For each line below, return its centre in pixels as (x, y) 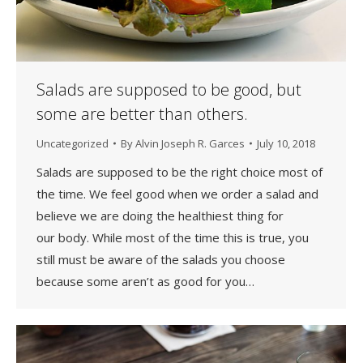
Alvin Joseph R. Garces (190, 143)
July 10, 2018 (286, 143)
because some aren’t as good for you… (145, 281)
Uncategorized (73, 143)
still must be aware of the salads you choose (161, 259)
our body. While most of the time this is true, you (173, 237)
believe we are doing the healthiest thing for (160, 215)
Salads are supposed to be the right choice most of (179, 171)
